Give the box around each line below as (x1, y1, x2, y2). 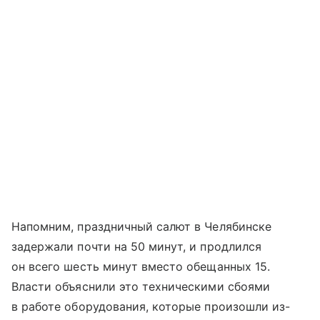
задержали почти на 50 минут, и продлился (11, 239, 261, 254)
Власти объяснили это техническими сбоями (11, 279, 270, 294)
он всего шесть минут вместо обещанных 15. (11, 259, 270, 274)
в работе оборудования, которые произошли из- (11, 299, 291, 314)
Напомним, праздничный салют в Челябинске (11, 219, 271, 234)
